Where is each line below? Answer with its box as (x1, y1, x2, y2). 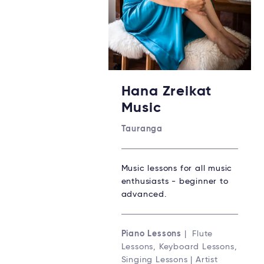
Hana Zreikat (121, 84, 212, 99)
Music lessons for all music (121, 164, 233, 173)
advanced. (121, 190, 167, 199)
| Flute (181, 230, 213, 239)
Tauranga (121, 125, 163, 134)
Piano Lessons (121, 230, 181, 239)
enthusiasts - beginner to (121, 177, 229, 186)
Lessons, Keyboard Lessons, (121, 243, 237, 252)
